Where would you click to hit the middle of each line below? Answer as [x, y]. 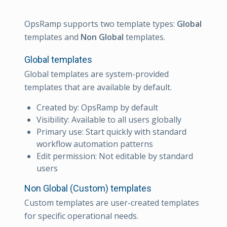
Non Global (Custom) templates [88, 188]
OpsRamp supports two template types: [101, 24]
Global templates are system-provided [97, 74]
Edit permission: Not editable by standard [115, 156]
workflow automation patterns [95, 144]
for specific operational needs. [81, 216]
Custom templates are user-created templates [112, 202]
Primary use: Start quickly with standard [111, 131]
